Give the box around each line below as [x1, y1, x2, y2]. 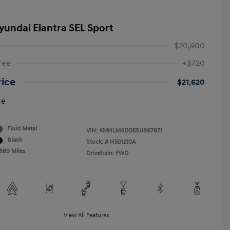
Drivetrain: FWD [86, 149, 128, 157]
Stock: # [86, 138, 108, 146]
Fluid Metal [7, 125, 37, 132]
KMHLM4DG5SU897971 [99, 127, 162, 135]
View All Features [64, 212, 109, 219]
